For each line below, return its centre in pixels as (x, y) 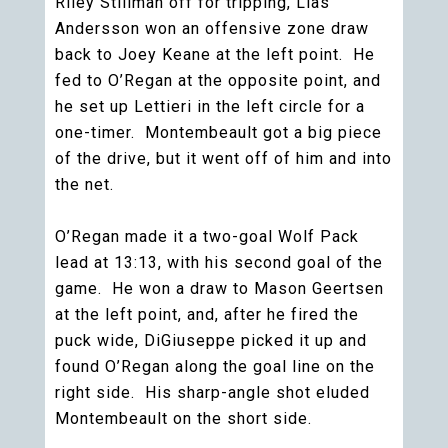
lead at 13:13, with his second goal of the (219, 262)
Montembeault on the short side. (183, 418)
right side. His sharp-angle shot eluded (212, 392)
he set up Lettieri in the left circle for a (210, 106)
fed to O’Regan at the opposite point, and (218, 80)
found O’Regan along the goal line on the (215, 366)
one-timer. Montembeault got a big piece (218, 132)
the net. (84, 184)
